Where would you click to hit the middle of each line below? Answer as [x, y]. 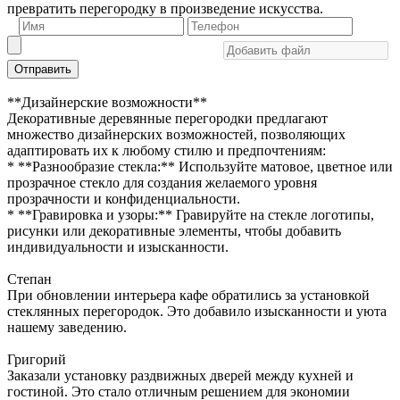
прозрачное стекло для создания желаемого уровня [162, 183]
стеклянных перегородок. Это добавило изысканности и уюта [197, 311]
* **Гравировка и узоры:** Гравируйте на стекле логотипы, [191, 215]
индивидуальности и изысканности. [118, 247]
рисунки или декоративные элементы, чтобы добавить [174, 231]
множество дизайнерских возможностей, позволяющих [176, 134]
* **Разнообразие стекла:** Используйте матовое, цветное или [200, 167]
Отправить [43, 69]
